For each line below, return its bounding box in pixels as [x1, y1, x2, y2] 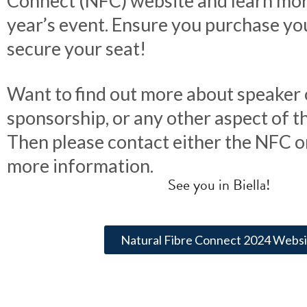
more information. [7, 153, 153, 177]
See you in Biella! [168, 173, 271, 197]
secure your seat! [7, 36, 146, 60]
